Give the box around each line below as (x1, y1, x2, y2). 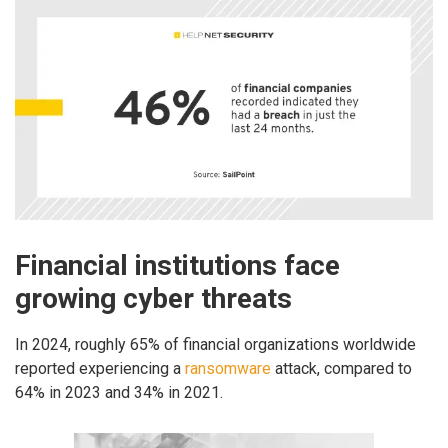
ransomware (185, 358, 271, 378)
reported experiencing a (15, 358, 185, 378)
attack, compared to (271, 358, 412, 378)
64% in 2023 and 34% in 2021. (15, 382, 223, 402)
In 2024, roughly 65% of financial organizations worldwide (15, 334, 416, 354)
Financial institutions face (15, 249, 340, 283)
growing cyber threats (15, 282, 292, 316)
